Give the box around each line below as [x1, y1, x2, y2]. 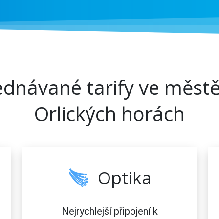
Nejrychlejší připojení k [61, 205, 158, 217]
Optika [98, 166, 152, 189]
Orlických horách [34, 100, 185, 127]
